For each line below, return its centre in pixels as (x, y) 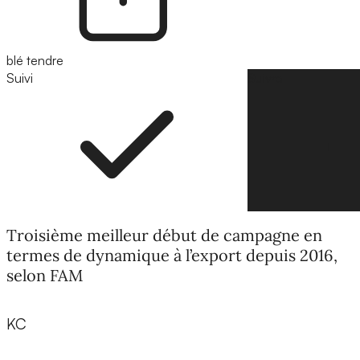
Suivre (265, 78)
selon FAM (45, 275)
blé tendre (35, 61)
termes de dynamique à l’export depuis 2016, (172, 255)
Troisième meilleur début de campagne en (164, 235)
